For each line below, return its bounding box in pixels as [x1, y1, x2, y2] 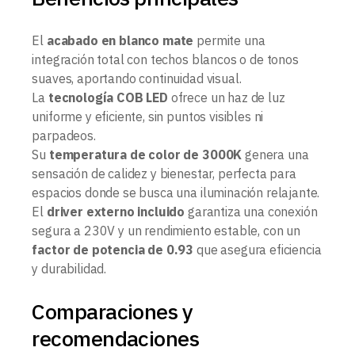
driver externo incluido [46, 204, 185, 220]
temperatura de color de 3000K [48, 147, 242, 163]
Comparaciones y [32, 297, 193, 326]
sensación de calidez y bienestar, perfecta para [32, 166, 296, 182]
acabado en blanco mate [46, 32, 194, 49]
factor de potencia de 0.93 [32, 242, 194, 258]
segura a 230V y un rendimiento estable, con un [32, 223, 300, 239]
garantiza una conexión [185, 204, 318, 220]
